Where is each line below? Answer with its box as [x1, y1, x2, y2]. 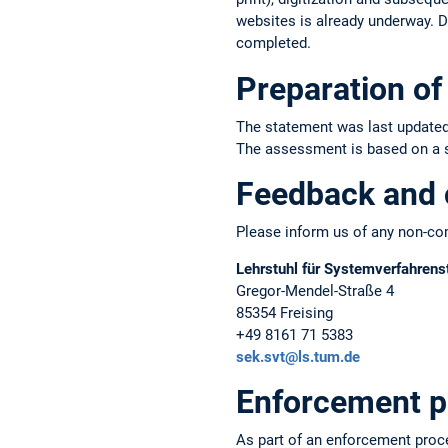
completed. [236, 34, 311, 53]
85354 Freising [236, 304, 333, 323]
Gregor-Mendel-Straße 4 [236, 282, 398, 301]
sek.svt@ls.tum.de [236, 348, 360, 367]
